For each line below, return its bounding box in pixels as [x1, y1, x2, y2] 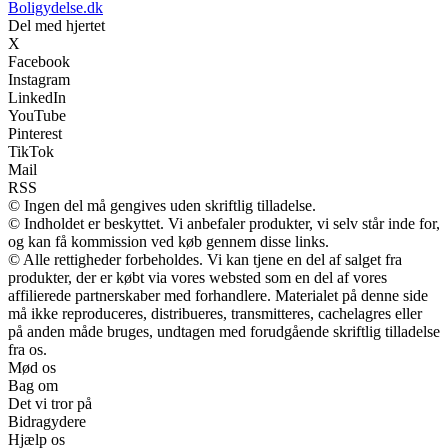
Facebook [8, 53, 70, 71]
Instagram [8, 71, 70, 89]
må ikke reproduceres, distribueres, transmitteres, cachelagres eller [8, 305, 422, 323]
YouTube [8, 107, 66, 125]
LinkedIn [8, 89, 66, 107]
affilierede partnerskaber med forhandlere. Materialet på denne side [8, 287, 428, 305]
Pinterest [8, 125, 62, 143]
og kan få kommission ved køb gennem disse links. [8, 233, 329, 251]
